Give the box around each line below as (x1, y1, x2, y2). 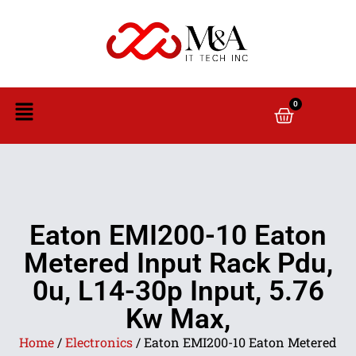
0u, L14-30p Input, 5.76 (32, 275, 324, 308)
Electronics (65, 334, 133, 350)
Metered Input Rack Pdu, (23, 247, 333, 280)
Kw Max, (126, 303, 230, 335)
